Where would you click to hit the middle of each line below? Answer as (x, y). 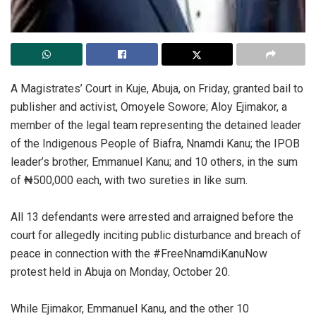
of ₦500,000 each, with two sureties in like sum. (129, 181)
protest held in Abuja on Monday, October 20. (120, 272)
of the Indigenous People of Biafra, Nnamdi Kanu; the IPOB (155, 144)
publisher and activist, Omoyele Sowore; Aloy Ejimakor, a (149, 107)
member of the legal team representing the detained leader (156, 126)
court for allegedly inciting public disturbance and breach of (156, 236)
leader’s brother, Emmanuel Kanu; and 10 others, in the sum (154, 162)
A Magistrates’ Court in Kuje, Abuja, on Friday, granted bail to (157, 89)
